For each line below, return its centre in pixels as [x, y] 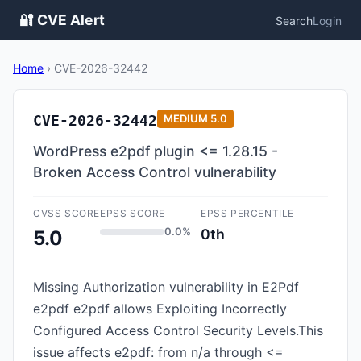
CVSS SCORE [66, 213]
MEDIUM [186, 118]
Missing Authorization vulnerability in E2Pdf [166, 287]
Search [294, 20]
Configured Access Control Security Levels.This [178, 330]
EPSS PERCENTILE [247, 213]
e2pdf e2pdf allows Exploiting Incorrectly [160, 309]
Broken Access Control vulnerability [155, 172]
